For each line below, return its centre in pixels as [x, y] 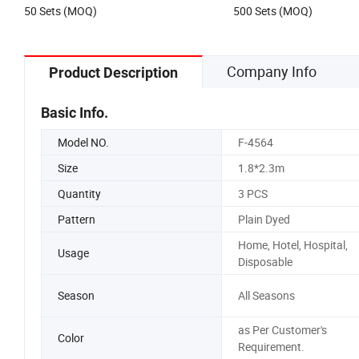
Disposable [265, 261]
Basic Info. [75, 112]
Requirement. [271, 346]
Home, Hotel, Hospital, [292, 244]
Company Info [272, 71]
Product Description [113, 72]
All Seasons [266, 296]
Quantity [79, 193]
